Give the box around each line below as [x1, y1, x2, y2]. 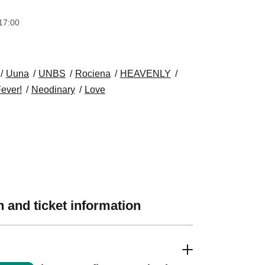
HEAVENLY [119, 69, 171, 79]
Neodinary [31, 85, 75, 95]
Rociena [75, 69, 111, 79]
